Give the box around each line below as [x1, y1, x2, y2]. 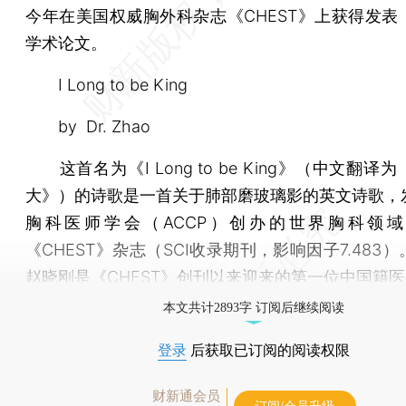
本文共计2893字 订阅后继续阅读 [163, 300, 344, 314]
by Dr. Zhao [25, 116, 150, 136]
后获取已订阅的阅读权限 [187, 342, 350, 358]
